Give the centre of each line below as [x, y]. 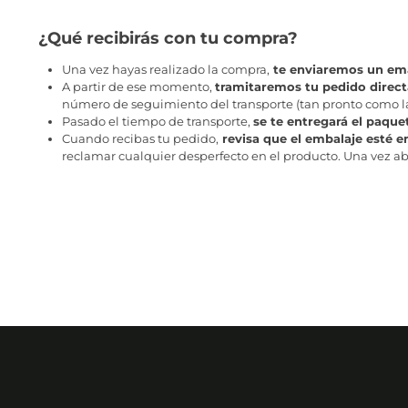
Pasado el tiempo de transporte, [157, 122]
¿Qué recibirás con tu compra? [168, 39]
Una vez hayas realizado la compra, [165, 70]
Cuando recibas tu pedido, [140, 139]
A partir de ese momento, [138, 87]
